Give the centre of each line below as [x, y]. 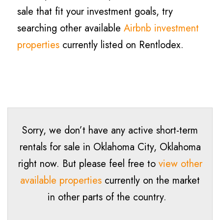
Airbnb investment [161, 28]
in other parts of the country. [110, 197]
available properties [61, 180]
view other [180, 164]
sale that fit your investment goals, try [95, 11]
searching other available [70, 28]
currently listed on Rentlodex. [122, 45]
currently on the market [151, 180]
